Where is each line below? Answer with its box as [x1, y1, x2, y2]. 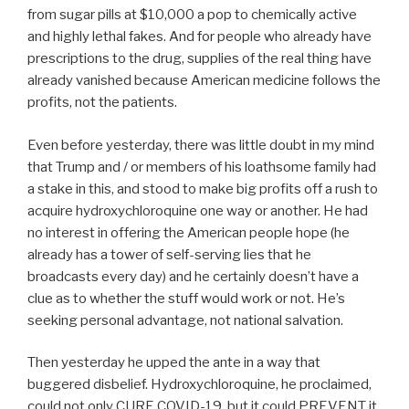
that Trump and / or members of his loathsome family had [27, 158, 376, 175]
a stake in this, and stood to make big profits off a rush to [27, 180, 378, 197]
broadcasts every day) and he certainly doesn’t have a [27, 267, 359, 285]
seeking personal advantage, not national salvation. [27, 311, 343, 329]
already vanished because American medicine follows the [27, 72, 381, 89]
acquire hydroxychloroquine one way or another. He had [27, 202, 368, 219]
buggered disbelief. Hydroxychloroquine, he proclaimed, [27, 376, 372, 393]
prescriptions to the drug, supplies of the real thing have [27, 50, 372, 68]
